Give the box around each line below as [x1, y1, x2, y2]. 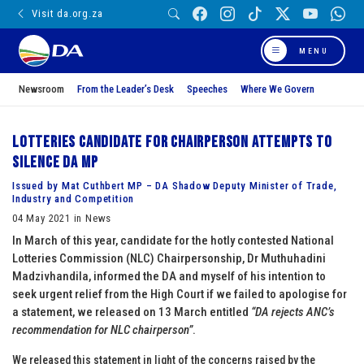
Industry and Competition [12, 192, 135, 205]
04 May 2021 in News [12, 211, 112, 224]
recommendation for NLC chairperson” [12, 322, 193, 337]
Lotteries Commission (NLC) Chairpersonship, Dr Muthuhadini [12, 250, 326, 266]
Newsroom [19, 82, 64, 95]
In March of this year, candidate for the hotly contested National [12, 232, 334, 248]
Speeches [187, 82, 227, 95]
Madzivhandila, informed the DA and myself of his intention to [12, 268, 326, 284]
